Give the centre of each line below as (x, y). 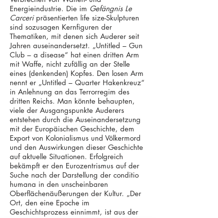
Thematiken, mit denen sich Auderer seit (74, 36)
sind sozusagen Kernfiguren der (61, 27)
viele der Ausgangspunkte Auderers (67, 110)
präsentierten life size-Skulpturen (86, 18)
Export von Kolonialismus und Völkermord (75, 138)
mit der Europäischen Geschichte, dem (72, 129)
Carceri (22, 18)
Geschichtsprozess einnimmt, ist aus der (74, 212)
